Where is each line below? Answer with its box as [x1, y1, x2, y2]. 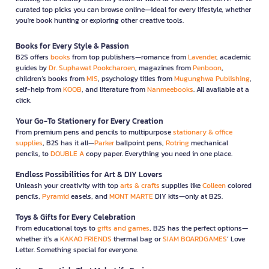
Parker [94, 137, 114, 148]
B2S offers [16, 51, 50, 62]
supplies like [160, 180, 202, 191]
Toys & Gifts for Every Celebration [16, 211, 136, 223]
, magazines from [135, 62, 193, 73]
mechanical [189, 137, 228, 148]
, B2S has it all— [43, 137, 94, 148]
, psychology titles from [98, 73, 174, 84]
